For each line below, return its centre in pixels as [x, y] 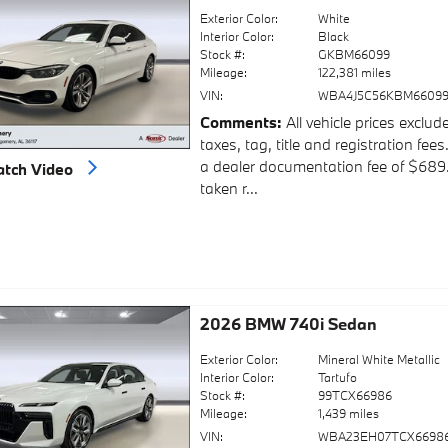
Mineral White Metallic [379, 359]
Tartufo [338, 377]
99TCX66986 [355, 395]
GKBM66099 [354, 53]
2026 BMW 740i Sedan [288, 324]
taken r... [228, 188]
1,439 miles [349, 413]
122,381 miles [355, 71]
